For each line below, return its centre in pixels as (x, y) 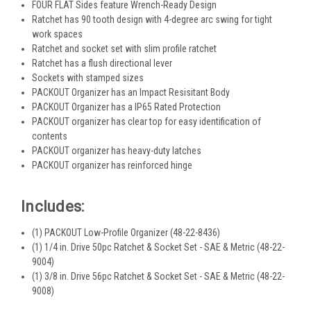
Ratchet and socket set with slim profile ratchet (125, 48)
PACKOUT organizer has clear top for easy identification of (147, 121)
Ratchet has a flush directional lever (102, 63)
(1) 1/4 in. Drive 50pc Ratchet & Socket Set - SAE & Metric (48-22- (159, 247)
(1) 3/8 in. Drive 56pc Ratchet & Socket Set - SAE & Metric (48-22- (159, 276)
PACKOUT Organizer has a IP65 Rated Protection (127, 107)
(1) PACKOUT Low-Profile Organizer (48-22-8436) (126, 232)
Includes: (53, 206)
